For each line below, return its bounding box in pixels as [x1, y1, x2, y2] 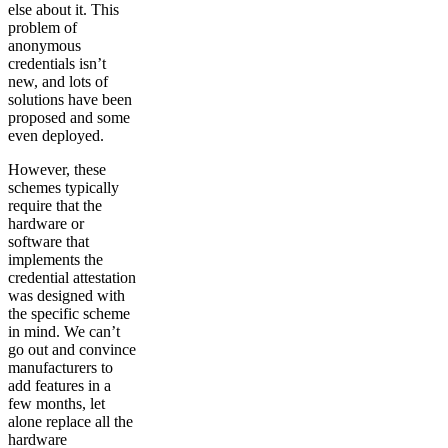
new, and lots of [8, 73, 108, 91]
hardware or [8, 215, 84, 233]
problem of [8, 19, 77, 37]
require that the [8, 197, 102, 215]
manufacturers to [8, 359, 113, 377]
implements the [8, 251, 103, 269]
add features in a [8, 377, 111, 395]
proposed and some [8, 109, 130, 127]
